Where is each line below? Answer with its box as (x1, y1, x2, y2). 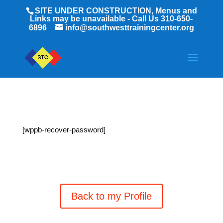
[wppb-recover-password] (22, 125, 106, 134)
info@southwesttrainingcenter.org (65, 23, 194, 32)
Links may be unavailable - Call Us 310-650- (30, 14, 193, 23)
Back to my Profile (71, 191, 152, 202)
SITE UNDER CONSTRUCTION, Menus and (34, 6, 197, 15)
